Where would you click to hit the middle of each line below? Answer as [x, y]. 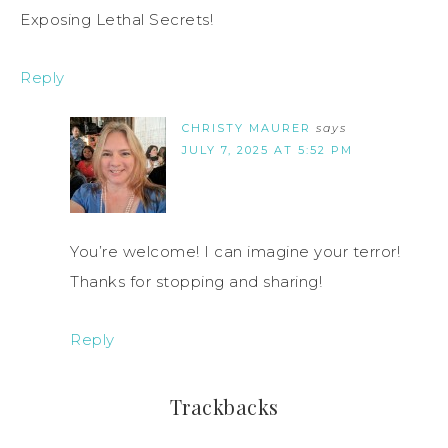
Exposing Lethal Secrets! [116, 19]
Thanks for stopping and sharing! [196, 281]
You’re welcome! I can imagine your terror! [235, 251]
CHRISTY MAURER [246, 127]
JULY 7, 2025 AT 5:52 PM [267, 149]
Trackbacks [224, 406]
